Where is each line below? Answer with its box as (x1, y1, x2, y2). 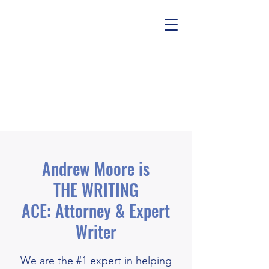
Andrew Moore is (42, 156, 150, 181)
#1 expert (76, 254, 121, 267)
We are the (20, 254, 76, 267)
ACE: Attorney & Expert (22, 198, 170, 223)
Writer (75, 219, 116, 244)
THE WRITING (53, 177, 139, 202)
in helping (121, 254, 172, 267)
